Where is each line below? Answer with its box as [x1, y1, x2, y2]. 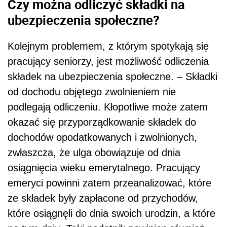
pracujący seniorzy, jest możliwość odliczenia [8, 56, 209, 67]
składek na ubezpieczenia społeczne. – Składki [8, 71, 217, 83]
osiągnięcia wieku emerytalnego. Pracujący [8, 162, 200, 174]
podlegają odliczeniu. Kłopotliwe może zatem [8, 101, 208, 113]
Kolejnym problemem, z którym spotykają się [8, 41, 209, 52]
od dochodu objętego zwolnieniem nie [8, 86, 176, 98]
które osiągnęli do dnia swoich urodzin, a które [8, 208, 215, 219]
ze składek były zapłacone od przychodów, [8, 193, 198, 204]
